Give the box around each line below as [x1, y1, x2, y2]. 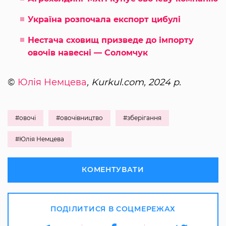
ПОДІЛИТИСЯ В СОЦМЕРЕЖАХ [50, 204, 176, 214]
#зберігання [123, 114, 161, 122]
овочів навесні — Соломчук [28, 48, 148, 58]
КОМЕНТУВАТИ [82, 165, 144, 175]
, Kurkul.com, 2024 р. [87, 77, 181, 88]
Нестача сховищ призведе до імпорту [28, 35, 194, 45]
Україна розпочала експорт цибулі [28, 15, 181, 25]
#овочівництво [56, 114, 103, 122]
